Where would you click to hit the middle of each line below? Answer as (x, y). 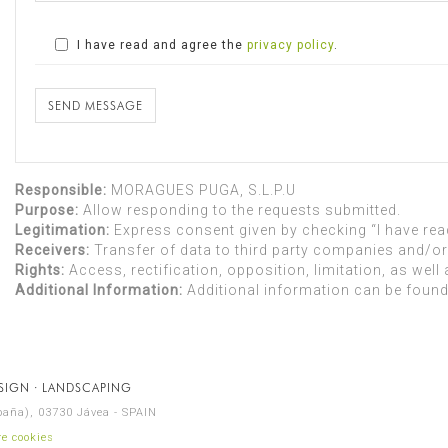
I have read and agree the (160, 44)
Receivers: (52, 249)
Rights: (40, 269)
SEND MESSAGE (95, 105)
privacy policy (290, 44)
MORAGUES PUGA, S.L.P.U (201, 189)
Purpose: (47, 209)
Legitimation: (62, 229)
